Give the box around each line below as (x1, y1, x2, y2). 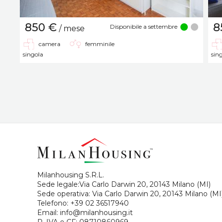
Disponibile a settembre (110, 22, 177, 30)
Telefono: (37, 198, 70, 208)
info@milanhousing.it (60, 208, 133, 217)
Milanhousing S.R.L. (37, 170, 104, 179)
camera (39, 40, 60, 48)
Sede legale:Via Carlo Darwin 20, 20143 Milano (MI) (37, 179, 211, 189)
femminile (85, 40, 114, 48)
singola (23, 50, 43, 58)
